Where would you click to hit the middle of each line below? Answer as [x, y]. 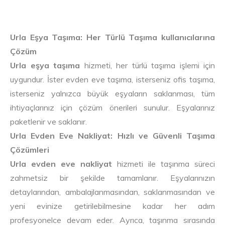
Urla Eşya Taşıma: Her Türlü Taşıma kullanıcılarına [113, 37]
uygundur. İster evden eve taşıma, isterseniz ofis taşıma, [113, 79]
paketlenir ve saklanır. [48, 121]
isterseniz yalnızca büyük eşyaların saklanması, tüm [113, 93]
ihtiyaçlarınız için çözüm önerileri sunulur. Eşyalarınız [113, 107]
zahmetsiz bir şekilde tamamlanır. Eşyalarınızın [113, 178]
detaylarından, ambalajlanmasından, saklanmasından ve [113, 192]
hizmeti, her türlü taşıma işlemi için [147, 65]
